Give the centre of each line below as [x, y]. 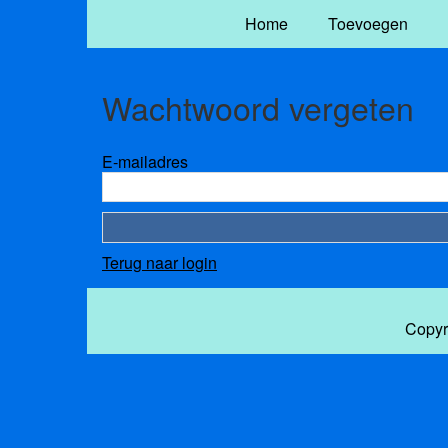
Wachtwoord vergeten [258, 107]
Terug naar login [159, 262]
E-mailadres [145, 161]
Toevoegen [367, 23]
